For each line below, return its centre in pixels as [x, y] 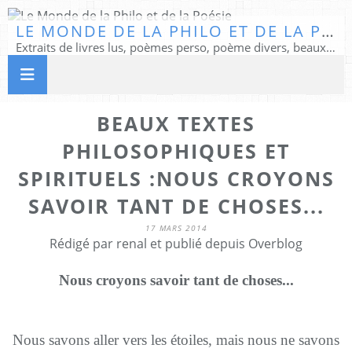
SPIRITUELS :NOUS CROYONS [176, 178]
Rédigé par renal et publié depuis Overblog [176, 244]
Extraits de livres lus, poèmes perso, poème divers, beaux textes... [331, 47]
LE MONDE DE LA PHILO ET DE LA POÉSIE [328, 31]
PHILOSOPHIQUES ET [176, 151]
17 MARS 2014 [176, 228]
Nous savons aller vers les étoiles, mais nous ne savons [176, 340]
